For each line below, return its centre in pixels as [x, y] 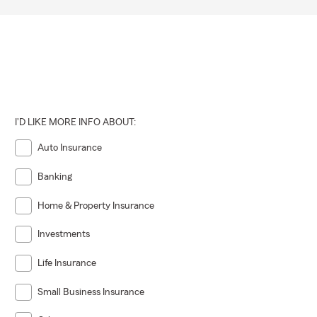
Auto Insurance [70, 148]
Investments [64, 235]
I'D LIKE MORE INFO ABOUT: [76, 123]
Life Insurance [67, 263]
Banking [55, 177]
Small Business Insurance [91, 292]
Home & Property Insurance [96, 206]
